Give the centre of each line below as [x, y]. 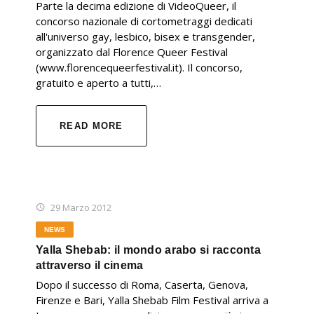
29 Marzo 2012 [81, 208]
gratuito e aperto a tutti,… [98, 83]
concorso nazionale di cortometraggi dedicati [144, 21]
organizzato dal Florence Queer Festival [132, 52]
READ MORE [91, 126]
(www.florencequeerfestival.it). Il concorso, [139, 68]
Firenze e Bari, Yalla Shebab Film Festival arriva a [152, 300]
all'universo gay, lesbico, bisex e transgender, [145, 37]
